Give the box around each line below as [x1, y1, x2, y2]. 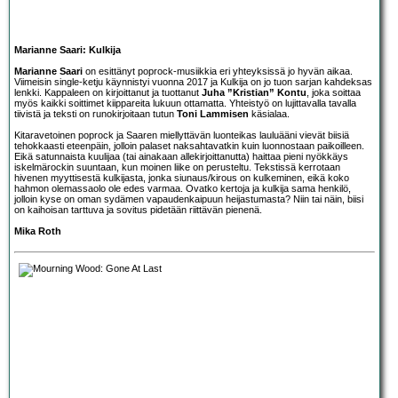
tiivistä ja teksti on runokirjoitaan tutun [14, 107, 177, 119]
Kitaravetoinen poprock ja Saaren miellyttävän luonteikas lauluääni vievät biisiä [14, 129, 349, 140]
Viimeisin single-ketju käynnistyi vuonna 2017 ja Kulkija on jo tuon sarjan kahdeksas [14, 76, 372, 87]
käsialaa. [249, 107, 290, 119]
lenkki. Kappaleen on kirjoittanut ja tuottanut [14, 86, 202, 98]
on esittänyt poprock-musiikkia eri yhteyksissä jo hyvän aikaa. [83, 65, 353, 76]
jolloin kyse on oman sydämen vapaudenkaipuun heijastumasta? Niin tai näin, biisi [14, 193, 363, 204]
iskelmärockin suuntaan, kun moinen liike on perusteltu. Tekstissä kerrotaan [14, 161, 340, 172]
